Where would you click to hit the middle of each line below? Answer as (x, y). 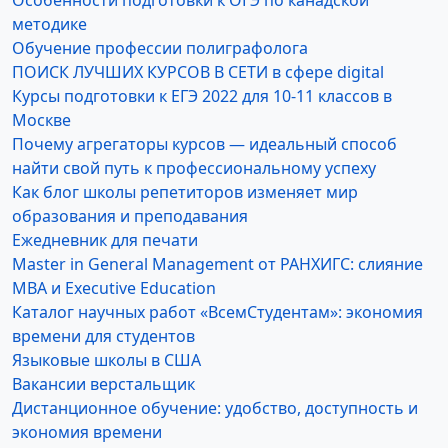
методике (49, 24)
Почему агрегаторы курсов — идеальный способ (204, 144)
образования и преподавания (130, 216)
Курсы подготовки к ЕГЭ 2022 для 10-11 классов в (202, 96)
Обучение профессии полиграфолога (160, 48)
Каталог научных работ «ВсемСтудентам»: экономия (217, 312)
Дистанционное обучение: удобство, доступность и (215, 408)
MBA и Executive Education (114, 288)
